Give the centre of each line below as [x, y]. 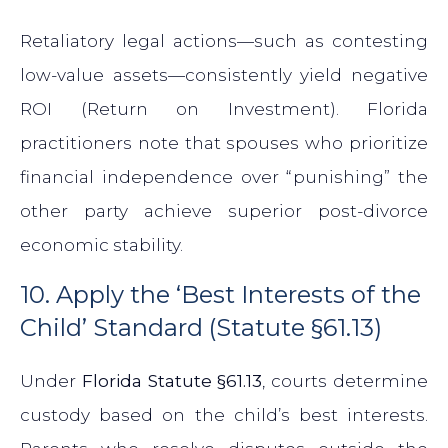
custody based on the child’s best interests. [224, 415]
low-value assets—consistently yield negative [224, 75]
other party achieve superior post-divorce [224, 211]
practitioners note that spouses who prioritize [224, 143]
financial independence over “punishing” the [224, 177]
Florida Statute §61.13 [172, 381]
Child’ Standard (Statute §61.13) [201, 328]
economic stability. [101, 245]
